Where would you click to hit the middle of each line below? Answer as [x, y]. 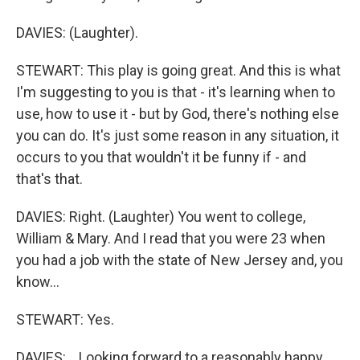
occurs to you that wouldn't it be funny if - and [161, 157]
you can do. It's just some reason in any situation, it [178, 135]
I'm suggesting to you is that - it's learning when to [176, 92]
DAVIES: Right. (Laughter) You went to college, [161, 217]
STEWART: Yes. [65, 319]
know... [38, 282]
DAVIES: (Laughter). [77, 33]
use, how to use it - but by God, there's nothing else [178, 114]
